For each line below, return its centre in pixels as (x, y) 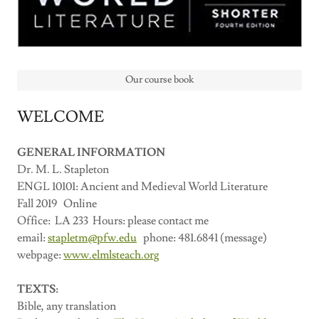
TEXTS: (38, 289)
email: (32, 238)
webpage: (40, 255)
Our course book (159, 80)
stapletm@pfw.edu (92, 238)
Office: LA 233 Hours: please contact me (113, 221)
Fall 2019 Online (57, 204)
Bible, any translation (67, 306)
